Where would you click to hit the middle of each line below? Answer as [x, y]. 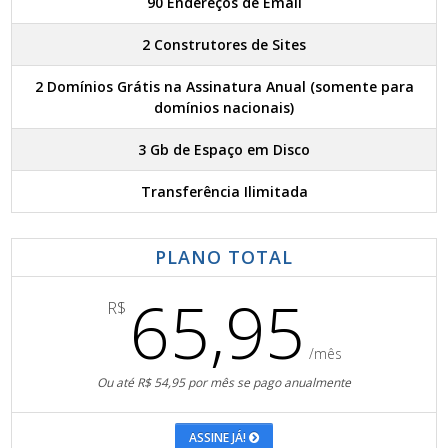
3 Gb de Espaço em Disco [224, 149]
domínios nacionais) [224, 107]
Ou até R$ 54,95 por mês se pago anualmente [224, 382]
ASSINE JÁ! [217, 437]
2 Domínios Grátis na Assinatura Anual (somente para [224, 86]
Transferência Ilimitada [224, 191]
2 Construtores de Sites [224, 44]
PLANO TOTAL [224, 256]
